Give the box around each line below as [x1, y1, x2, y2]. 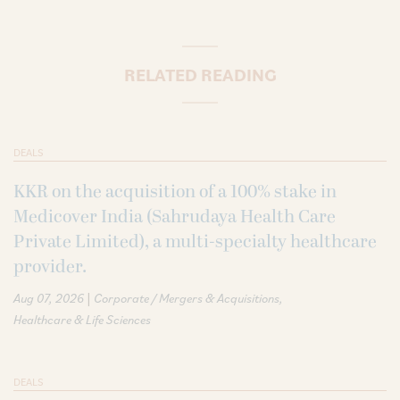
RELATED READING [123, 62, 277, 87]
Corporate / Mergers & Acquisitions [94, 289, 279, 306]
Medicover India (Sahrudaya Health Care [13, 203, 336, 230]
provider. [13, 253, 87, 280]
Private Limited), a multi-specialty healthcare [13, 228, 377, 255]
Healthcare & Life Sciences [13, 311, 151, 328]
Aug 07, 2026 [13, 289, 84, 306]
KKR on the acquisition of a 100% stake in [13, 178, 337, 205]
